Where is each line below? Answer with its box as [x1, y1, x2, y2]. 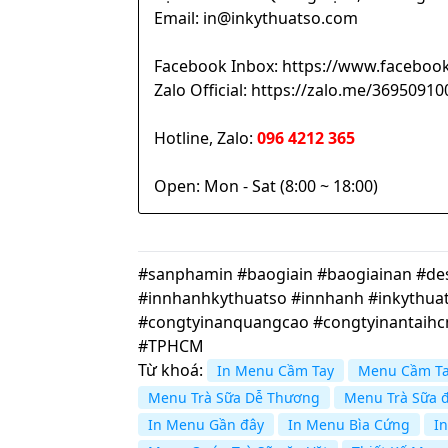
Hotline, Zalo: [154, 127, 257, 150]
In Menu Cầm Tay [217, 361, 334, 381]
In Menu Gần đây [148, 415, 264, 435]
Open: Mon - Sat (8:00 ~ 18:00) [154, 175, 378, 198]
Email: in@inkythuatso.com [154, 7, 358, 30]
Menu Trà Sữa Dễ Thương [148, 388, 320, 408]
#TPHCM [138, 335, 204, 358]
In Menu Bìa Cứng [288, 415, 410, 435]
